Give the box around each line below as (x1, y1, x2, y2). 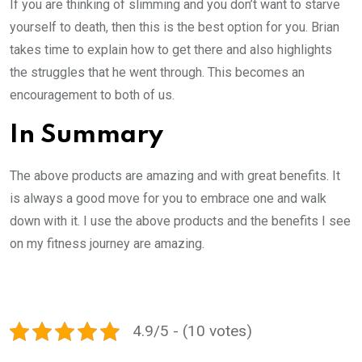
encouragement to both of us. (10, 86, 175, 103)
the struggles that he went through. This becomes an (10, 64, 305, 80)
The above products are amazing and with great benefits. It (10, 167, 340, 183)
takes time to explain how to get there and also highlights (10, 41, 332, 57)
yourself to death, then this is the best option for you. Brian (10, 19, 339, 35)
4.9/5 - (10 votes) (133, 321, 252, 340)
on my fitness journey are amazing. (10, 235, 204, 251)
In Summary (10, 122, 163, 148)
